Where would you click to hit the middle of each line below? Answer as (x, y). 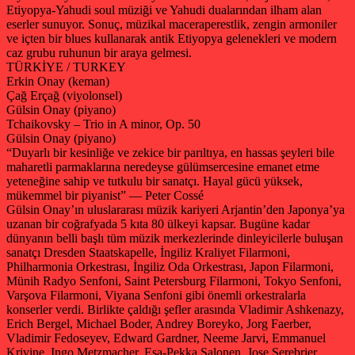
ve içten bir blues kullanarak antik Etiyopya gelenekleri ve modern (172, 38)
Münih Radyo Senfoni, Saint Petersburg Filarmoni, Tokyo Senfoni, (174, 281)
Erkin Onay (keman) (58, 81)
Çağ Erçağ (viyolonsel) (64, 95)
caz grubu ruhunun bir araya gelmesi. (99, 52)
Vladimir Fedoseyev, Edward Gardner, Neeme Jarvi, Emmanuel (166, 338)
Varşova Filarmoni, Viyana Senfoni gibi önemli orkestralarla (156, 295)
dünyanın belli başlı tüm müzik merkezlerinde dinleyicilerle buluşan (175, 238)
